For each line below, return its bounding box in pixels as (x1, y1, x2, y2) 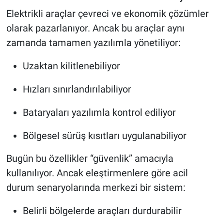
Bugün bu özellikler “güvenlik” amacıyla (6, 152, 173, 164)
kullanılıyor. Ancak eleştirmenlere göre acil (6, 167, 188, 179)
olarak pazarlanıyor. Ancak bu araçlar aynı (6, 22, 185, 34)
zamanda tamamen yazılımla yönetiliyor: (6, 36, 181, 48)
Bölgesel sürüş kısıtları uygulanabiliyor (22, 129, 186, 141)
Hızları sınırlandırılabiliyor (22, 83, 131, 95)
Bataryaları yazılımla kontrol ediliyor (22, 106, 176, 118)
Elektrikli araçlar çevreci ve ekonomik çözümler (6, 7, 209, 19)
